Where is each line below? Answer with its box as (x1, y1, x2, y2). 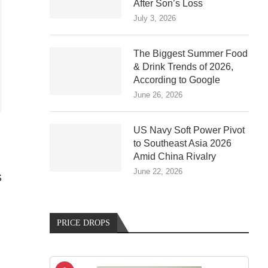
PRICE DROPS (57, 218, 111, 227)
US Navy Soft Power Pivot (133, 124, 245, 135)
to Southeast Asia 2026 (133, 138, 232, 148)
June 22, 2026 (133, 166, 183, 176)
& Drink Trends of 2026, (133, 61, 234, 72)
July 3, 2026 (133, 13, 176, 23)
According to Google (133, 74, 221, 85)
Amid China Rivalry (133, 151, 217, 162)
